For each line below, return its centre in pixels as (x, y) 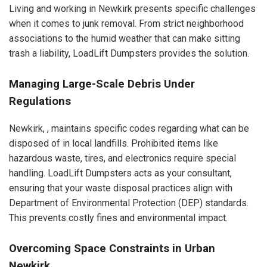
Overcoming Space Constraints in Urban (112, 249)
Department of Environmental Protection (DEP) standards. (129, 203)
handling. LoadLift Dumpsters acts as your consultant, (120, 173)
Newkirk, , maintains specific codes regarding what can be (129, 129)
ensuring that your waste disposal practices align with (121, 188)
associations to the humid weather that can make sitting (125, 38)
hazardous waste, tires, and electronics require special (122, 159)
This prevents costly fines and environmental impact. (118, 218)
